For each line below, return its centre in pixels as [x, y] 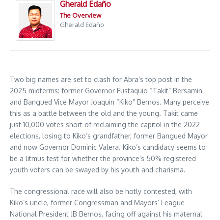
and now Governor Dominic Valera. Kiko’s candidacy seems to [108, 147]
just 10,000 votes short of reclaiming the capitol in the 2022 [105, 125]
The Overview [81, 15]
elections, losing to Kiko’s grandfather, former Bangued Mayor [109, 136]
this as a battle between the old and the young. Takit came [104, 113]
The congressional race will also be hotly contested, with [101, 192]
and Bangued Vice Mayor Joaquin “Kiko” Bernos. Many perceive [110, 102]
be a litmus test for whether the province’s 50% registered [103, 159]
